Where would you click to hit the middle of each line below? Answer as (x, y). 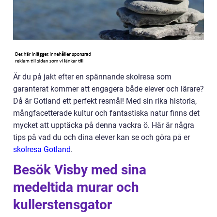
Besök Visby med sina (80, 170)
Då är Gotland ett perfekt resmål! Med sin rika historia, (105, 101)
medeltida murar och (76, 187)
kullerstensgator (62, 205)
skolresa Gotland (42, 149)
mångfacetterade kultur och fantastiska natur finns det (106, 113)
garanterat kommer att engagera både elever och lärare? (108, 89)
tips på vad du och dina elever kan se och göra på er (101, 137)
